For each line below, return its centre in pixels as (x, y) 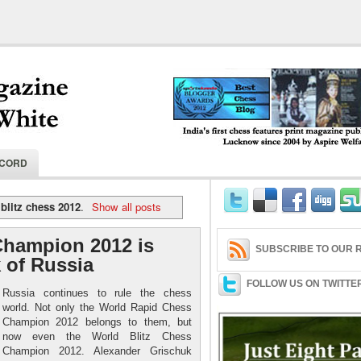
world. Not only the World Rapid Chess (97, 307)
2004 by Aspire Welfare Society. (246, 173)
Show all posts (126, 206)
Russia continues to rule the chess (97, 293)
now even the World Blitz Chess (97, 336)
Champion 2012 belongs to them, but (97, 322)
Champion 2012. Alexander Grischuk (97, 351)
